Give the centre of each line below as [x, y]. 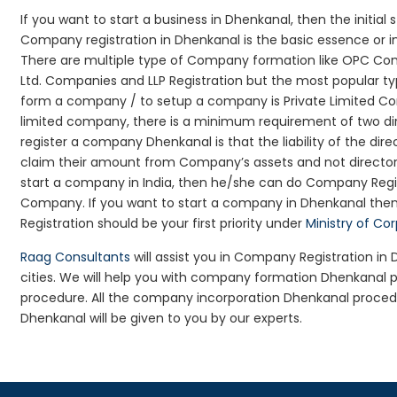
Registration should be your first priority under [163, 223]
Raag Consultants [76, 257]
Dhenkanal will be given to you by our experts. [162, 318]
